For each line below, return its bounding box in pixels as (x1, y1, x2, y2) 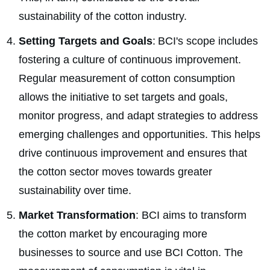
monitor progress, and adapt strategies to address (19, 110, 258, 122)
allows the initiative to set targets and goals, (19, 91, 228, 104)
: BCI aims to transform (136, 209, 246, 222)
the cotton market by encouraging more (19, 228, 207, 240)
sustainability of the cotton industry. (19, 10, 187, 23)
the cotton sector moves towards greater (19, 166, 212, 178)
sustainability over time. (19, 184, 131, 197)
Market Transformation (19, 209, 136, 222)
